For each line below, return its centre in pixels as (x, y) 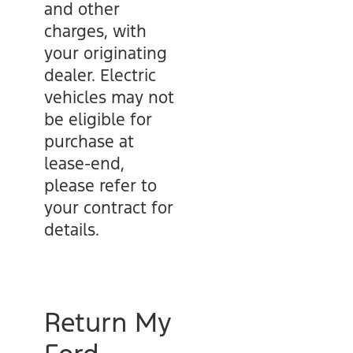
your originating (106, 53)
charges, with (95, 31)
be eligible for (98, 119)
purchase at (89, 141)
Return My (108, 323)
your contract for (109, 208)
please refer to (100, 186)
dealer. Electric (100, 75)
